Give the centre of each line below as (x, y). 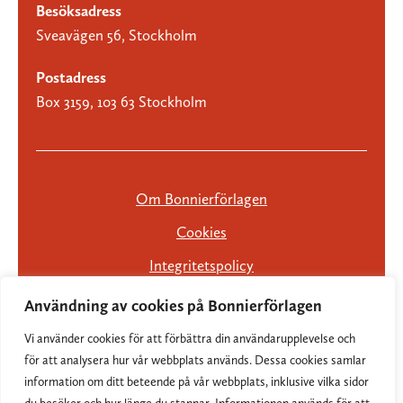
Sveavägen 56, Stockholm (116, 35)
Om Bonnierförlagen (201, 198)
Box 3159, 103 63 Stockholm (121, 101)
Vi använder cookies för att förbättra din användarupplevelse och (190, 338)
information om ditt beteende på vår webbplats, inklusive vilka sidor (197, 381)
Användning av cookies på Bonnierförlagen (173, 305)
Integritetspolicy (201, 265)
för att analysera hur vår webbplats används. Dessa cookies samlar (195, 360)
